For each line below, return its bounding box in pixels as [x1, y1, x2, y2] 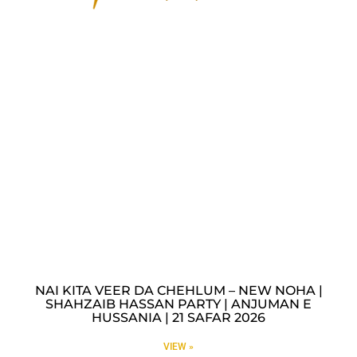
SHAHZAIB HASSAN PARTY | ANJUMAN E [45, 296, 312, 312]
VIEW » [163, 340, 194, 352]
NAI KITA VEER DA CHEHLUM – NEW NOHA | [34, 282, 323, 298]
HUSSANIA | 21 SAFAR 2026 [92, 309, 265, 325]
